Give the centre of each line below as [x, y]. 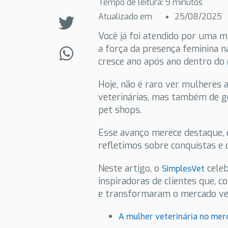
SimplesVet [183, 169]
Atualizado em [126, 17]
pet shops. [120, 110]
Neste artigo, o [130, 168]
